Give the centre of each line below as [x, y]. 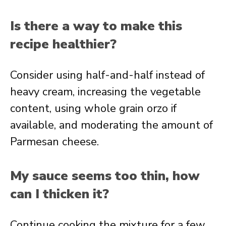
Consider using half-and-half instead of [107, 75]
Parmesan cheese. [54, 142]
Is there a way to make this [96, 26]
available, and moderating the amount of [111, 125]
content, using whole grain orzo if [93, 108]
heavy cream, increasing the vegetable [105, 92]
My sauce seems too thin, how [105, 176]
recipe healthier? [63, 44]
